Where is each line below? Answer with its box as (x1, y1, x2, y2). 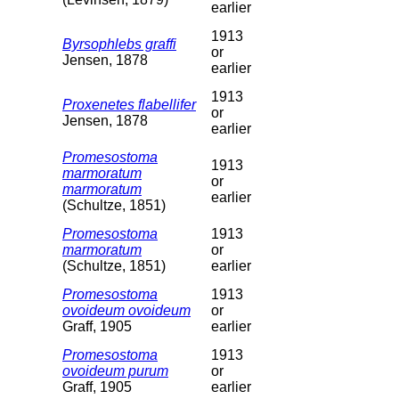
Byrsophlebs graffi (62, 36, 176, 52)
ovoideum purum (62, 362, 168, 379)
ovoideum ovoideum (62, 302, 191, 318)
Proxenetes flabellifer (62, 96, 196, 112)
